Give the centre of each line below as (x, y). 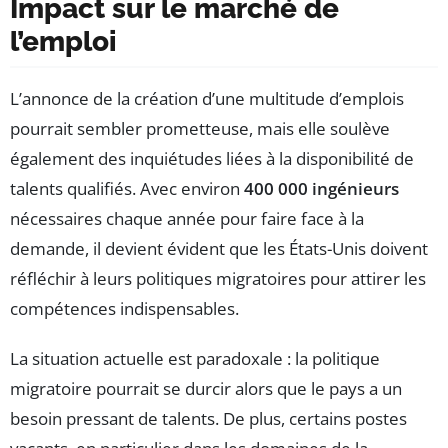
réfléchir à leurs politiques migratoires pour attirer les (218, 278)
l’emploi (63, 41)
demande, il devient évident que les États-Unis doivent (219, 248)
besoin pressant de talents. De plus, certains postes (208, 418)
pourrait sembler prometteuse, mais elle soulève (200, 128)
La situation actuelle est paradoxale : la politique (195, 358)
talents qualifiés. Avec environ (125, 188)
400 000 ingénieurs (319, 188)
